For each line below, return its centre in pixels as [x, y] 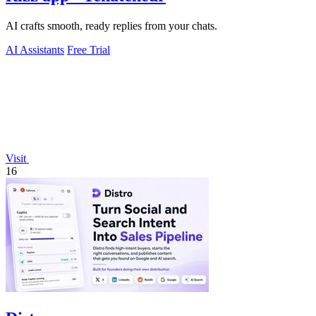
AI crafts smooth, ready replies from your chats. [111, 26]
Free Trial [89, 50]
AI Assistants [35, 50]
